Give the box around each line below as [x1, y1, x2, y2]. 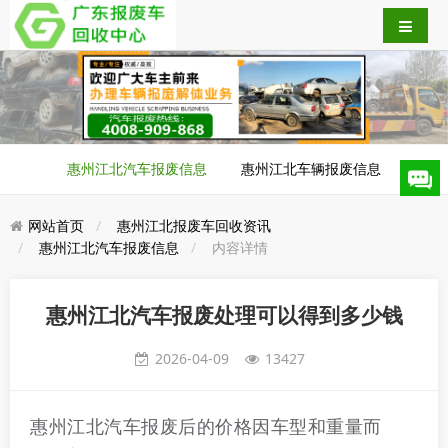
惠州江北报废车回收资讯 [117, 216, 271, 236]
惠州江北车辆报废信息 [241, 159, 381, 179]
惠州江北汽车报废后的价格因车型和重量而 [30, 414, 382, 439]
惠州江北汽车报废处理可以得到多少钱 [45, 301, 403, 330]
